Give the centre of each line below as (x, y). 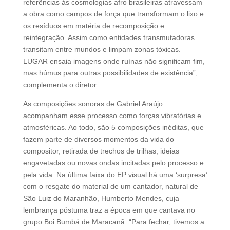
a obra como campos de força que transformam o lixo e (113, 14)
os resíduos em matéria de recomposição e (93, 25)
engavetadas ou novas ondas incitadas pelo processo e (113, 162)
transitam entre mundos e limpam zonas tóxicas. (102, 49)
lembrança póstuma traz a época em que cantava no (109, 210)
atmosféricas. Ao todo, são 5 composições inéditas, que (113, 127)
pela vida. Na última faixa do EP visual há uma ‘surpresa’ (115, 174)
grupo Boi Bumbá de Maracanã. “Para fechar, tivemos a (113, 222)
